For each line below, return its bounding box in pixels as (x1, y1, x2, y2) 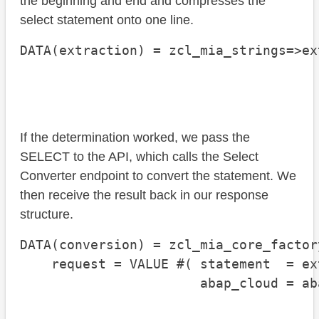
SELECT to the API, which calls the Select (20, 150, 258, 164)
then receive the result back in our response (20, 188, 268, 203)
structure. (20, 207, 73, 222)
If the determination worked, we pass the (20, 130, 250, 145)
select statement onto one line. (20, 13, 194, 28)
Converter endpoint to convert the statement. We (20, 169, 296, 184)
